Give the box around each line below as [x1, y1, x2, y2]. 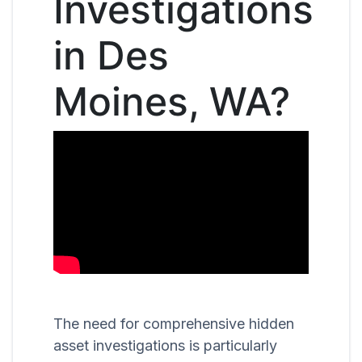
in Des [53, 31, 169, 79]
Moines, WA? [53, 77, 290, 125]
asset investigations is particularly [53, 337, 277, 355]
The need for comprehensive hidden [53, 315, 294, 333]
